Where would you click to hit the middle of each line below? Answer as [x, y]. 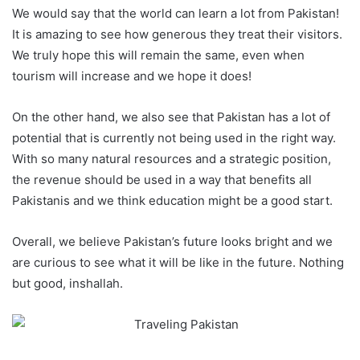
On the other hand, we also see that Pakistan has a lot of [171, 117]
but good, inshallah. [67, 284]
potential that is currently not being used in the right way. [174, 138]
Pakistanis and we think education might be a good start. [172, 201]
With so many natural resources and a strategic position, [172, 159]
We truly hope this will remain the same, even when [158, 55]
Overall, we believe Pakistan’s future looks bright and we [172, 242]
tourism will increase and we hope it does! [132, 76]
